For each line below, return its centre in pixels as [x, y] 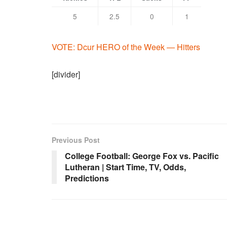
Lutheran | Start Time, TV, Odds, [125, 167]
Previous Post [76, 140]
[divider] [66, 74]
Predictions [87, 178]
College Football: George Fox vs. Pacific [142, 156]
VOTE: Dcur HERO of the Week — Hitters [126, 47]
